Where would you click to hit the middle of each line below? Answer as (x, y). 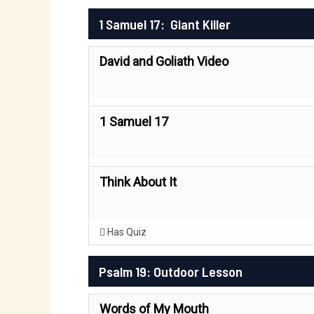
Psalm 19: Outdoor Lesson (172, 271)
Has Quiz (126, 232)
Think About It (138, 182)
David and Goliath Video (164, 61)
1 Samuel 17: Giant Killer (165, 24)
